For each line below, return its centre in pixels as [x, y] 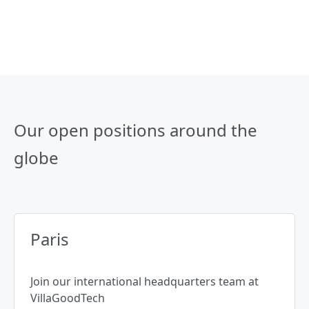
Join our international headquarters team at [144, 282]
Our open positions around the [136, 130]
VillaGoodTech [68, 298]
